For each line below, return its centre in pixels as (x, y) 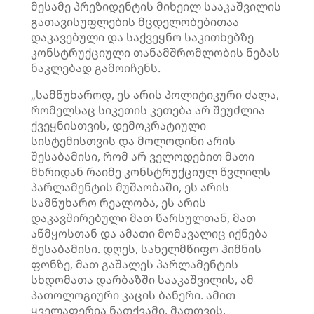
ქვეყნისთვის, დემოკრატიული (118, 125)
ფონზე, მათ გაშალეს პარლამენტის (135, 264)
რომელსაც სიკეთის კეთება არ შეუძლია (148, 110)
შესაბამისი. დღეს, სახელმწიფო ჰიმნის (146, 249)
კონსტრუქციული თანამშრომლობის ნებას (155, 53)
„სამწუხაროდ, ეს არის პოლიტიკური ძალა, (155, 95)
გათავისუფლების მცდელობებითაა (135, 22)
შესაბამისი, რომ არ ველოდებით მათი (143, 156)
